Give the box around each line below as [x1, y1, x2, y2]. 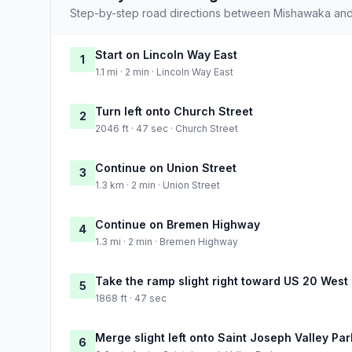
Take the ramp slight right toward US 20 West [95, 273, 348, 288]
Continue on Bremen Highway [95, 217, 260, 231]
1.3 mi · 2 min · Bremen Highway [95, 235, 238, 247]
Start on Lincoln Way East [95, 47, 237, 61]
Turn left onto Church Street [95, 104, 253, 118]
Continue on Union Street [95, 160, 236, 174]
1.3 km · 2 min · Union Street [95, 178, 220, 191]
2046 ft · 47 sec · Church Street [95, 122, 238, 134]
